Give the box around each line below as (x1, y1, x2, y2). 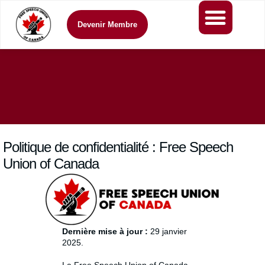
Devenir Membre (77, 20, 137, 29)
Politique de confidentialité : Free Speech (3, 139, 233, 155)
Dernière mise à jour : (62, 227, 148, 236)
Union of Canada (3, 156, 99, 172)
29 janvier (148, 227, 187, 236)
